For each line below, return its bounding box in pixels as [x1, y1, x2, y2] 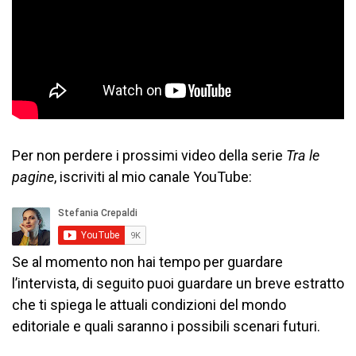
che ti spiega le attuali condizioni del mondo [12, 296, 286, 313]
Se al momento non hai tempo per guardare [12, 253, 283, 270]
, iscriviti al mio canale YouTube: [54, 168, 252, 185]
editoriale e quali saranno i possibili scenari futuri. [12, 317, 320, 335]
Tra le [286, 146, 319, 164]
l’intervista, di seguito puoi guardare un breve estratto [12, 274, 344, 292]
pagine [12, 168, 54, 185]
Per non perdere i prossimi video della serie [12, 146, 286, 164]
